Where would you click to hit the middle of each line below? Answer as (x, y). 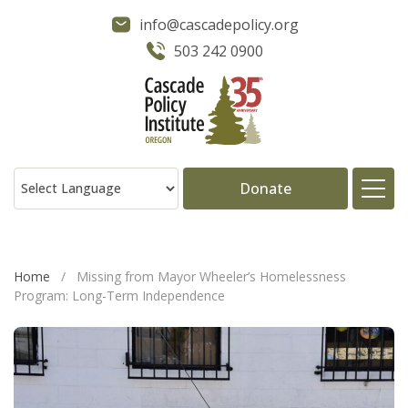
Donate (265, 188)
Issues (354, 301)
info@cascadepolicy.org (219, 25)
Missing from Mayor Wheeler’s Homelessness (211, 276)
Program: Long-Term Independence (119, 295)
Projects (346, 353)
